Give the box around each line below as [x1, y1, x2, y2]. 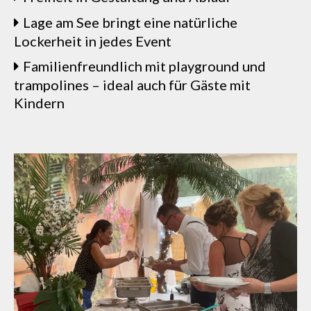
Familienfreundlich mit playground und [23, 58, 266, 74]
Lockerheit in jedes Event [14, 33, 171, 49]
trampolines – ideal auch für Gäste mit [14, 76, 251, 93]
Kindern [14, 94, 65, 111]
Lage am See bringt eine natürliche [23, 14, 237, 31]
